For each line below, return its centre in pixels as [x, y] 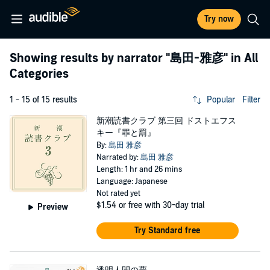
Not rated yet [118, 193]
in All [243, 58]
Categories [39, 74]
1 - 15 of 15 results [43, 100]
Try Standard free [168, 231]
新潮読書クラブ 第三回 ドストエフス [166, 121]
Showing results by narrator [88, 58]
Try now [219, 19]
